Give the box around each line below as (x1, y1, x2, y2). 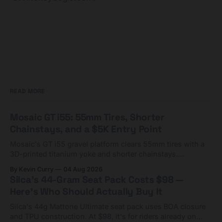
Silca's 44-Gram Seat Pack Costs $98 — (10, 173, 184, 186)
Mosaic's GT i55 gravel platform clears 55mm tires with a (10, 140, 205, 149)
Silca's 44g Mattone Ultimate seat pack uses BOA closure (10, 202, 206, 211)
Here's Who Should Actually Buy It (10, 185, 163, 198)
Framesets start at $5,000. (10, 160, 100, 168)
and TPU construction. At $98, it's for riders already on (10, 212, 196, 221)
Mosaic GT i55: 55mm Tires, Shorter (10, 111, 165, 124)
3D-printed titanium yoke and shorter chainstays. (10, 150, 178, 159)
